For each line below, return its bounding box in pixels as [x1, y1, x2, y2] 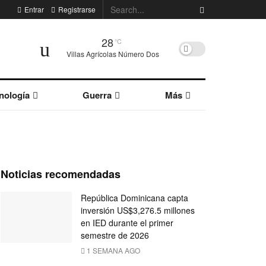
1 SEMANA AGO [85, 245, 140, 255]
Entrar [22, 4, 44, 14]
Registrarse [56, 4, 96, 14]
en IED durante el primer [81, 217, 173, 229]
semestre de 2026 [81, 229, 149, 241]
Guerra [83, 88, 112, 102]
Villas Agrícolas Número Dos [66, 49, 159, 59]
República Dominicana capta [81, 192, 188, 204]
